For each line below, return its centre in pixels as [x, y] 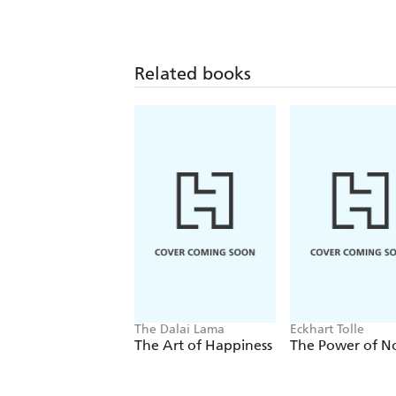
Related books [193, 73]
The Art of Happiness [203, 345]
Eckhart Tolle [327, 329]
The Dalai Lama [179, 329]
